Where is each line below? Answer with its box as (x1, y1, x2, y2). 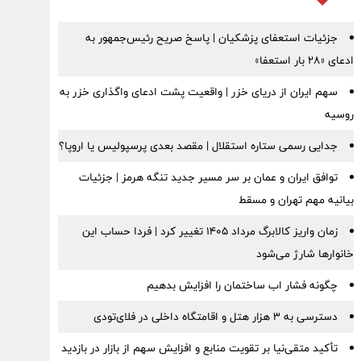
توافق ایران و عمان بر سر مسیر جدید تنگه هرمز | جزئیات (78, 168, 338, 187)
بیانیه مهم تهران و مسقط (238, 190, 354, 210)
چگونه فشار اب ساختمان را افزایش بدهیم (146, 276, 338, 295)
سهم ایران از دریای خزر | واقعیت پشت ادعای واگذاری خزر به (59, 82, 338, 102)
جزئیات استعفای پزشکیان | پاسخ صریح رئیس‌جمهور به (85, 28, 338, 48)
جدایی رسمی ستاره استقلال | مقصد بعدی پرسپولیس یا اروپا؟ (58, 136, 338, 156)
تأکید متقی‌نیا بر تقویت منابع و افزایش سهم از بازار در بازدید (60, 338, 338, 358)
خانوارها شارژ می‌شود (255, 244, 354, 263)
